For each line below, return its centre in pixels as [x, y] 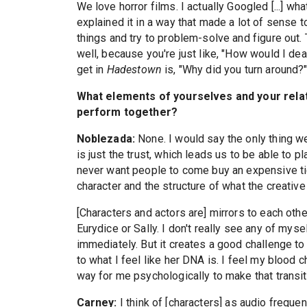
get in [91, 70]
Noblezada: [106, 139]
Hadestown [134, 70]
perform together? [127, 112]
